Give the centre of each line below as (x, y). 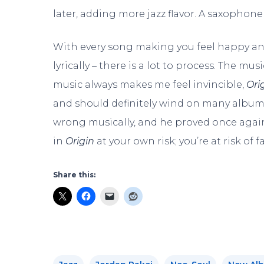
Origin (80, 141)
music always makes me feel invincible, (150, 84)
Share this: (74, 174)
